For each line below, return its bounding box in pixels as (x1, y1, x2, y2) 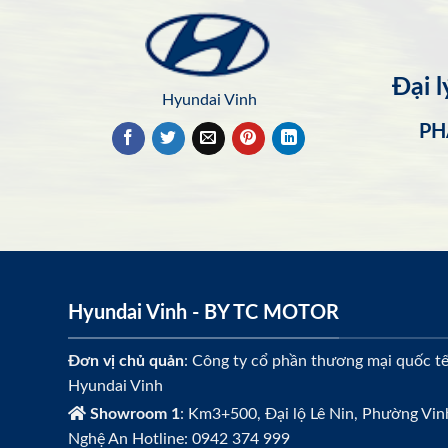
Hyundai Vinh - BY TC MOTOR (68, 303, 339, 324)
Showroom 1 (90, 405, 180, 422)
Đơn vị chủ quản (68, 352, 184, 369)
